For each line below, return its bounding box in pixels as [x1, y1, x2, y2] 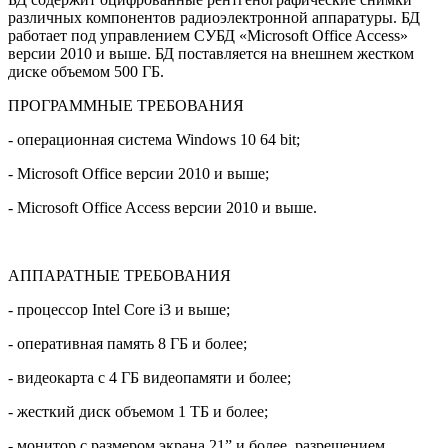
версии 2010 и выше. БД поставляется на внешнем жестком [8, 44, 414, 62]
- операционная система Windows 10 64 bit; [8, 130, 300, 148]
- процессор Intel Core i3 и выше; [8, 300, 230, 318]
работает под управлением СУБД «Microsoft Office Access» [8, 26, 408, 44]
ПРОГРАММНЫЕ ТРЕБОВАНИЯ [8, 96, 244, 114]
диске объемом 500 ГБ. [8, 62, 164, 80]
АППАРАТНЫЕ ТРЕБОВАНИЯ [8, 266, 231, 284]
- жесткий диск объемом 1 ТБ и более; [8, 402, 268, 420]
